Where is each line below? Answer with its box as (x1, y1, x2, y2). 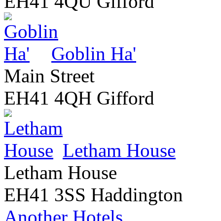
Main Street (4, 65, 95, 86)
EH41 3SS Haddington (4, 184, 183, 205)
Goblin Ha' (51, 42, 136, 64)
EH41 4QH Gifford (4, 87, 154, 109)
